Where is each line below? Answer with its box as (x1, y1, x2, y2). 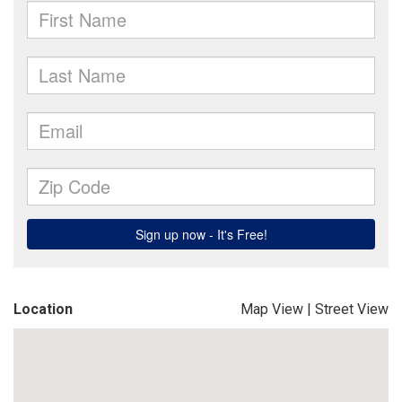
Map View (240, 301, 303, 318)
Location (13, 301, 73, 318)
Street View (315, 301, 389, 318)
